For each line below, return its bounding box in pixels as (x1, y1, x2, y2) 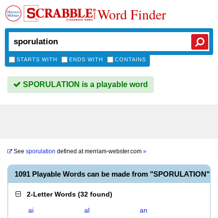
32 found (80, 190, 110, 198)
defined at (55, 148, 85, 155)
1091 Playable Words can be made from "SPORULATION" (15, 170, 210, 178)
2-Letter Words (27, 190, 76, 198)
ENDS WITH (69, 56, 103, 62)
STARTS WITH (17, 56, 57, 62)
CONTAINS (115, 56, 146, 62)
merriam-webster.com (85, 148, 143, 155)
